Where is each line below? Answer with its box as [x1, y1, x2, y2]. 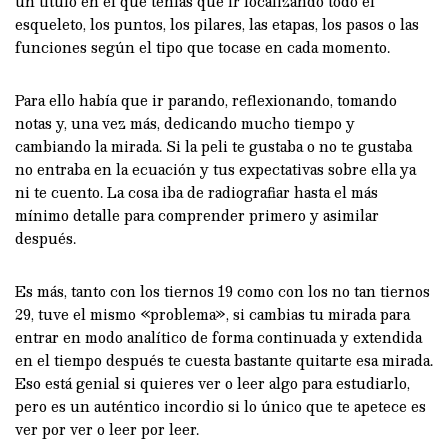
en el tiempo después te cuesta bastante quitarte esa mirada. [15, 347, 433, 372]
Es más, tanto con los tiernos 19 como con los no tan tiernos [15, 278, 430, 303]
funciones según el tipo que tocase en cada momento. [15, 34, 390, 59]
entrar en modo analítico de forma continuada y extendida [15, 324, 422, 349]
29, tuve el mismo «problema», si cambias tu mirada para [15, 301, 410, 326]
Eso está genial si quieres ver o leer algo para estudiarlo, [15, 370, 410, 395]
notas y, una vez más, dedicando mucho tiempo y [15, 110, 355, 135]
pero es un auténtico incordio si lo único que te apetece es [15, 393, 426, 418]
